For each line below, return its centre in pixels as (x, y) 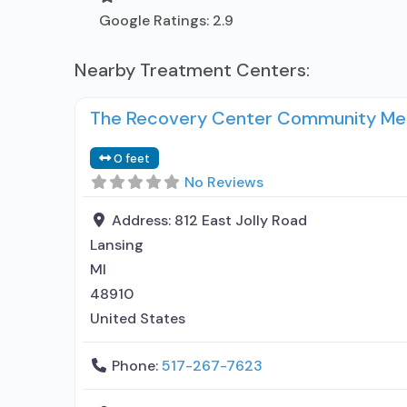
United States (138, 318)
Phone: (137, 365)
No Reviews (224, 182)
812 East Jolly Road (241, 220)
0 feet (132, 158)
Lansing (117, 244)
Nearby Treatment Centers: (192, 69)
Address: (143, 220)
